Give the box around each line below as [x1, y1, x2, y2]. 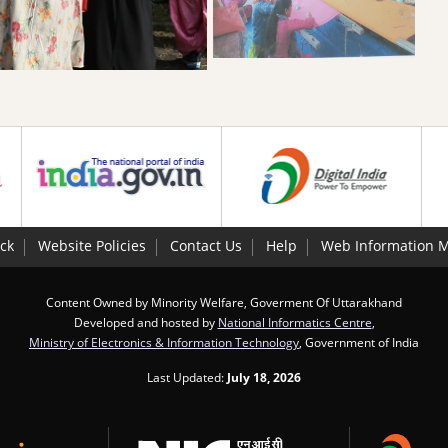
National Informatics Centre [217, 313, 372, 330]
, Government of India [299, 333, 419, 350]
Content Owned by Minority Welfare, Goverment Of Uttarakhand [46, 293, 402, 310]
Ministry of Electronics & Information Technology [29, 333, 299, 350]
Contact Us [169, 235, 242, 255]
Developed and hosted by [73, 313, 218, 330]
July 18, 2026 [227, 368, 301, 385]
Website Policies [37, 235, 146, 255]
